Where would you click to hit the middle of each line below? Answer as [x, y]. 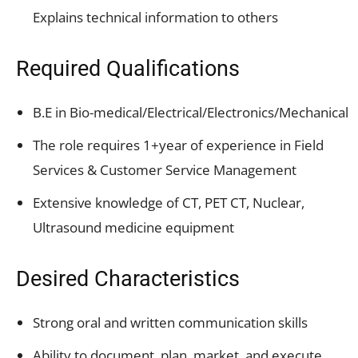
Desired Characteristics [128, 278]
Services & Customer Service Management [165, 169]
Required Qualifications [128, 68]
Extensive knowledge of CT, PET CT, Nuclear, [169, 202]
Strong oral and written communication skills [170, 322]
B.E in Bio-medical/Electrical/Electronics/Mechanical [191, 112]
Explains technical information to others [155, 17]
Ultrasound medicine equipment [133, 227]
